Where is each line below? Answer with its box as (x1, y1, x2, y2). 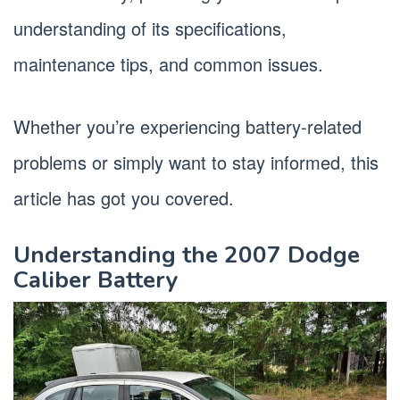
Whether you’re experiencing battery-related (13, 113, 362, 140)
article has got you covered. (13, 185, 234, 212)
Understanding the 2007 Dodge (13, 239, 360, 271)
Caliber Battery (13, 264, 179, 296)
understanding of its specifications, (13, 15, 287, 42)
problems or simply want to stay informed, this (13, 149, 379, 176)
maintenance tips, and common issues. (13, 51, 323, 78)
